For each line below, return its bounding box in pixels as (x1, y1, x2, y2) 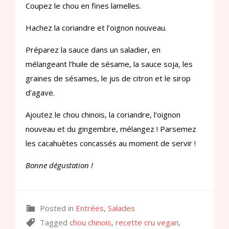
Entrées (76, 202, 104, 213)
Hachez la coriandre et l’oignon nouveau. (26, 22, 167, 33)
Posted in (36, 202, 76, 213)
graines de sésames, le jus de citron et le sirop (26, 73, 191, 83)
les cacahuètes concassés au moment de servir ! (26, 138, 196, 148)
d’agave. (26, 87, 55, 98)
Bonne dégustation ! (26, 159, 93, 170)
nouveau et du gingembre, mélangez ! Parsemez (26, 123, 196, 134)
